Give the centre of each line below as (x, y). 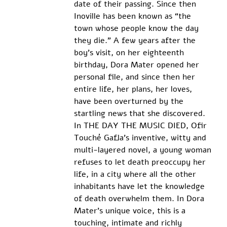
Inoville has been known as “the (134, 16)
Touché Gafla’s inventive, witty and (141, 138)
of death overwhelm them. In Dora (140, 199)
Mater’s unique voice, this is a (131, 211)
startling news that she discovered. (139, 114)
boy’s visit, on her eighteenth (130, 53)
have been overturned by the (130, 102)
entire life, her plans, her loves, (134, 89)
